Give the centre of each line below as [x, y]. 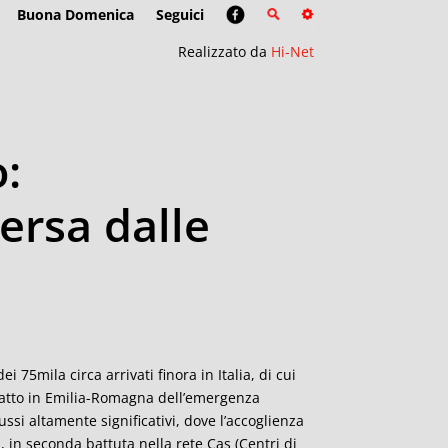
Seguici [179, 14]
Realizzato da [224, 51]
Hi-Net [292, 51]
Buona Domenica [75, 14]
